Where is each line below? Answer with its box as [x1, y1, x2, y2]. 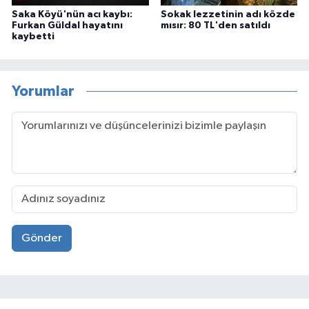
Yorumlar [12, 84, 74, 99]
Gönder [21, 232, 62, 245]
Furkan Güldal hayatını [12, 20, 123, 30]
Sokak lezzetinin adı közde [160, 9, 295, 19]
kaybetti [12, 31, 54, 41]
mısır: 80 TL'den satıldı [160, 20, 270, 30]
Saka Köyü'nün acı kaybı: [12, 9, 132, 19]
